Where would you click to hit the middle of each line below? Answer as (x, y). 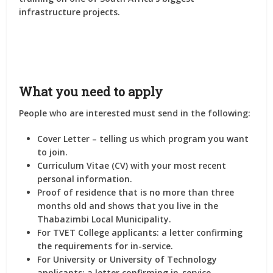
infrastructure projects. (70, 12)
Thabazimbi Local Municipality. (105, 219)
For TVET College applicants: (98, 233)
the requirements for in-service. (105, 246)
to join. (53, 152)
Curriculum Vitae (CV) (83, 166)
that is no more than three (175, 193)
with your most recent (177, 166)
